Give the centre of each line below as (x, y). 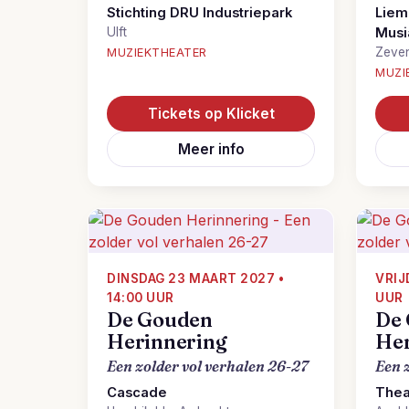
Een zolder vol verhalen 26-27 (208, 366)
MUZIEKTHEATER (157, 52)
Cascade (137, 393)
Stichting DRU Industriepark (199, 13)
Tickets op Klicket (211, 114)
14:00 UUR (141, 298)
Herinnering (167, 342)
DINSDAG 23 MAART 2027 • (196, 278)
